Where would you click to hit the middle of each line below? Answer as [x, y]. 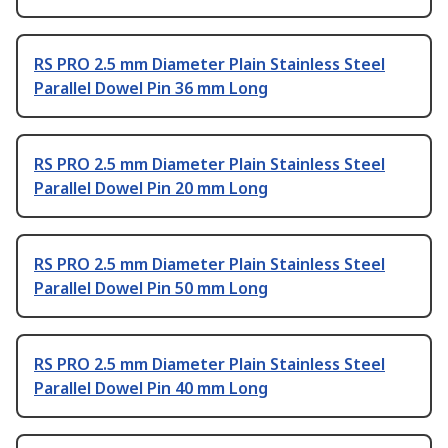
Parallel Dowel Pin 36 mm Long [151, 87]
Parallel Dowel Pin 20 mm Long [151, 187]
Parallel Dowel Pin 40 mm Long [151, 387]
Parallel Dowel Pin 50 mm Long [151, 287]
